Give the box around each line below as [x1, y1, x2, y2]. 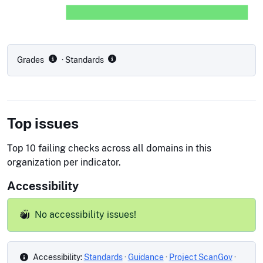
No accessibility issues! [32, 209, 136, 221]
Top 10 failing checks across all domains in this [7, 143, 211, 154]
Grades [17, 55, 46, 65]
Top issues [7, 114, 79, 133]
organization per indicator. [7, 157, 121, 168]
